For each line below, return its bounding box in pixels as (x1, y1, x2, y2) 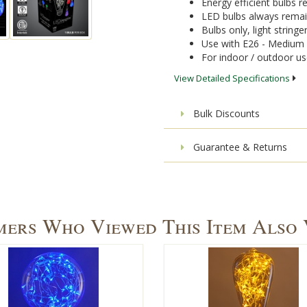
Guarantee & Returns (191, 140, 287, 153)
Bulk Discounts (191, 106, 260, 120)
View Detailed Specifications (174, 71, 290, 84)
